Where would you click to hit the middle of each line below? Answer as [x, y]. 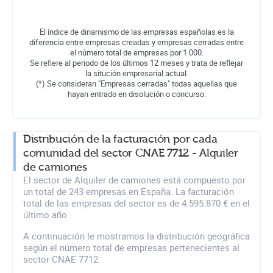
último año [45, 214]
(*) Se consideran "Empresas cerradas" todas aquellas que [136, 83]
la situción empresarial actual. [136, 73]
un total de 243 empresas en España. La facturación [129, 191]
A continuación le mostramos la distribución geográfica [136, 236]
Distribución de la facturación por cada [120, 139]
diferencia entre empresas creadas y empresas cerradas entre [136, 42]
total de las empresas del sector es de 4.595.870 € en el [136, 203]
